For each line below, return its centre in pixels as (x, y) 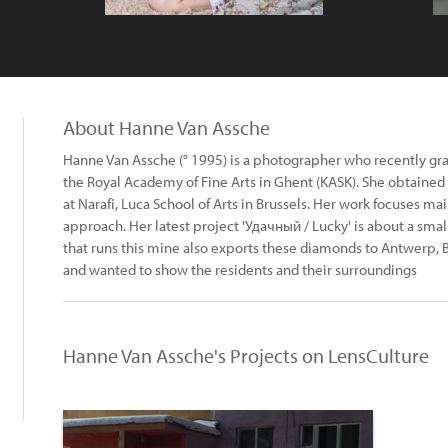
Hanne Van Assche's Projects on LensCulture (246, 355)
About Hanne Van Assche (166, 127)
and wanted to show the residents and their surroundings (240, 269)
